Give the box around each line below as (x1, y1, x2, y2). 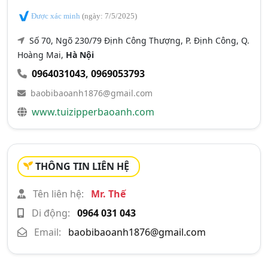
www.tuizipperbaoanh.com (32, 105, 154, 118)
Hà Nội (66, 48, 94, 60)
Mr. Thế (91, 187, 126, 200)
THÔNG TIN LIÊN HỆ (35, 159, 129, 173)
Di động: (32, 206, 70, 220)
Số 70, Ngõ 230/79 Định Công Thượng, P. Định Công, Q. (27, 34, 249, 46)
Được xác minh (29, 11, 82, 20)
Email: (34, 225, 61, 239)
